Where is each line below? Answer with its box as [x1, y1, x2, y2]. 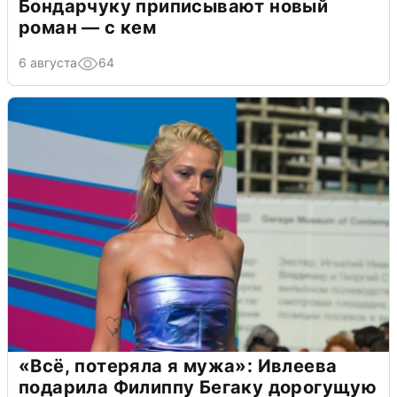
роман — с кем [19, 16, 157, 38]
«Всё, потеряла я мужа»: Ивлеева [19, 354, 338, 377]
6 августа [19, 54, 77, 70]
